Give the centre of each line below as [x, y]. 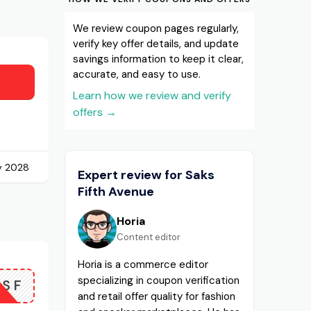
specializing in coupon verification [159, 280]
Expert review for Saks [146, 175]
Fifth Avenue [116, 191]
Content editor [149, 237]
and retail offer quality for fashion [157, 296]
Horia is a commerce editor [143, 264]
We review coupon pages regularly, [156, 28]
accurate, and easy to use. [137, 74]
